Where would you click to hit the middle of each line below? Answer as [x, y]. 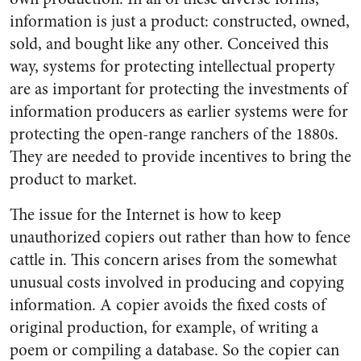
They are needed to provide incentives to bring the [180, 157]
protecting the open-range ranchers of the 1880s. [174, 134]
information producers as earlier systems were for [179, 112]
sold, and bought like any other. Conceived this [169, 44]
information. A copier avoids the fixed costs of [168, 305]
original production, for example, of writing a [164, 328]
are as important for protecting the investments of [178, 89]
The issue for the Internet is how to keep [145, 215]
